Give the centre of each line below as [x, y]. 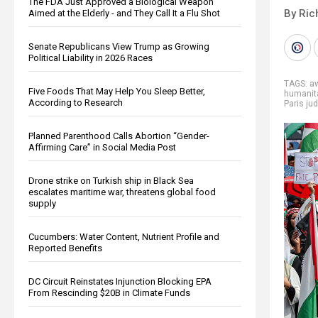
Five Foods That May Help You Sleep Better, [117, 91]
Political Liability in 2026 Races [91, 57]
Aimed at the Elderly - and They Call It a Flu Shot [124, 13]
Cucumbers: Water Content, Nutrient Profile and [124, 236]
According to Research [76, 102]
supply [42, 203]
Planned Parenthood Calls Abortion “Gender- [119, 136]
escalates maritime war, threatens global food [122, 192]
